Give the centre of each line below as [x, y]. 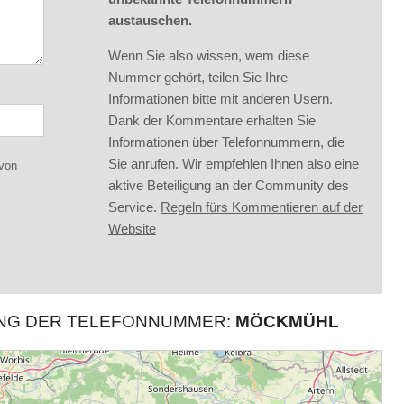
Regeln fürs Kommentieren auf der [262, 207]
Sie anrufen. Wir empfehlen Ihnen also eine [234, 164]
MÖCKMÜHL [287, 321]
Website [132, 229]
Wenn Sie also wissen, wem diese [209, 55]
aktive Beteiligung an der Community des [229, 185]
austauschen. [150, 20]
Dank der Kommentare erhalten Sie [212, 120]
